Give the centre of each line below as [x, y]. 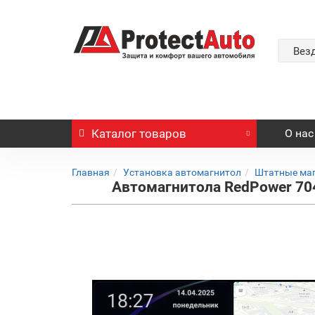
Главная [91, 172]
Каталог [114, 134]
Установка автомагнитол [182, 172]
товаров [161, 134]
